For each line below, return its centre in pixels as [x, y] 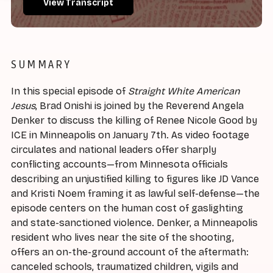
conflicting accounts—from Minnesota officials [119, 165]
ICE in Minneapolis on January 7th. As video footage [130, 135]
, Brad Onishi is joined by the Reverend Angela [140, 106]
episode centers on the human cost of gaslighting [127, 208]
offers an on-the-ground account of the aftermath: [130, 252]
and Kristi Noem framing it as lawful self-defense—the [135, 194]
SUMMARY [41, 64]
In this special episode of [69, 91]
